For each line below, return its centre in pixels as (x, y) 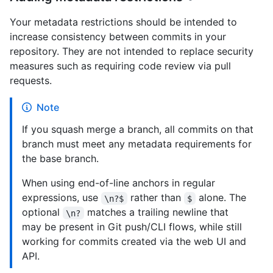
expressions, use (62, 198)
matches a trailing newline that (158, 212)
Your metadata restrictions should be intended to (123, 22)
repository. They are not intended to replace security (132, 51)
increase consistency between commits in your (118, 37)
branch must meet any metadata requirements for (137, 144)
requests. (31, 81)
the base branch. (60, 159)
